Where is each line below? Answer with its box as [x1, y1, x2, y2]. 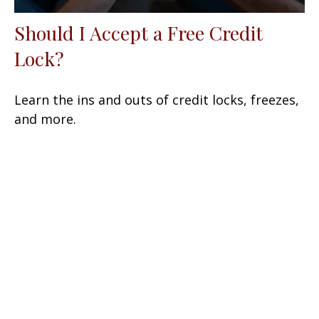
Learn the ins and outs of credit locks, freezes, [14, 91, 299, 109]
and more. [14, 110, 76, 128]
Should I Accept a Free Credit [14, 20, 263, 46]
